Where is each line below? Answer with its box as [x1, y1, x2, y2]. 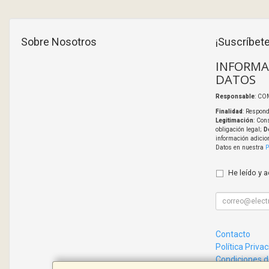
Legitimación [215, 117, 253, 124]
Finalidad [215, 108, 243, 115]
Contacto [215, 229, 250, 240]
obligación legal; [215, 126, 264, 133]
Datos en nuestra [215, 144, 265, 151]
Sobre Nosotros [21, 35, 97, 49]
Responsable [215, 93, 255, 100]
